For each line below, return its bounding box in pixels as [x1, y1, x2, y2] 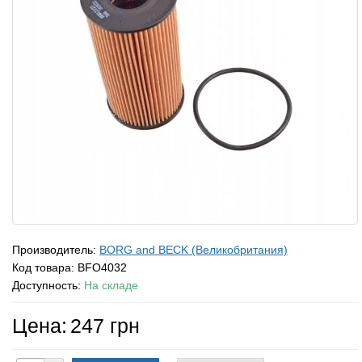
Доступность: [12, 279, 84, 292]
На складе [84, 279, 138, 292]
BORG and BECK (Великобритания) [99, 243, 288, 256]
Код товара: [12, 261, 78, 274]
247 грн [70, 314, 140, 337]
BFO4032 [78, 261, 127, 274]
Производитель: [12, 243, 99, 256]
